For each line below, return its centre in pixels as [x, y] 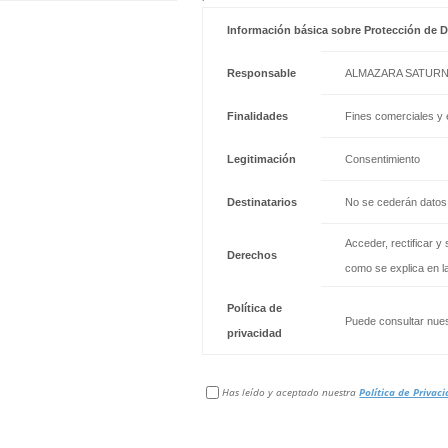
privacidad [255, 332]
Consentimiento [383, 158]
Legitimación [262, 158]
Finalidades [258, 115]
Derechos [252, 254]
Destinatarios [262, 201]
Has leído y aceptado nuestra [291, 391]
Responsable [262, 72]
